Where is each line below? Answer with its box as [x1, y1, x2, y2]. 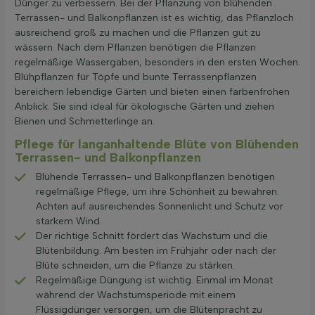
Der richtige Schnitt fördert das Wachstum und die [36, 229, 268, 242]
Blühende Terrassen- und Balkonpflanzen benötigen [36, 170, 275, 183]
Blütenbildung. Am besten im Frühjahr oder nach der [36, 244, 276, 257]
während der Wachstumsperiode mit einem [36, 288, 236, 301]
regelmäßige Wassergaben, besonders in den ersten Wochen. [15, 56, 300, 69]
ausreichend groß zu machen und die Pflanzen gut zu [15, 27, 261, 39]
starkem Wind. [36, 214, 102, 227]
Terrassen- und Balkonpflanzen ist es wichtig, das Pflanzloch [15, 12, 294, 25]
